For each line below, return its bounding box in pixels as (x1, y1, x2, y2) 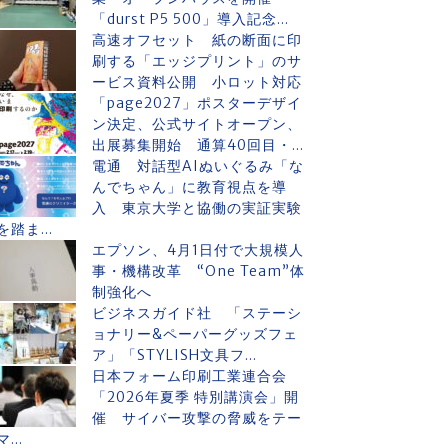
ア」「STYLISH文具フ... (92, 346, 257, 364)
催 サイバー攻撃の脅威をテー (92, 409, 302, 427)
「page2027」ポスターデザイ (92, 94, 302, 112)
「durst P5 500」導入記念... (92, 10, 289, 28)
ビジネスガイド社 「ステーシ (92, 304, 302, 322)
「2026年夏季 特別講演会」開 (92, 388, 299, 406)
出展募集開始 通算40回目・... (92, 136, 304, 154)
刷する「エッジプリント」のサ (92, 52, 302, 70)
